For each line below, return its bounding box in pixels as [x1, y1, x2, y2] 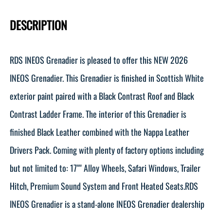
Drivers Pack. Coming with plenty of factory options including [10, 143, 204, 156]
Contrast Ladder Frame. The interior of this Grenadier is [10, 107, 186, 120]
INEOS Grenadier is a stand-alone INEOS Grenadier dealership [10, 197, 204, 210]
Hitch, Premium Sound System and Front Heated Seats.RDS [10, 179, 198, 192]
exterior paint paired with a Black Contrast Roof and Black [10, 89, 194, 102]
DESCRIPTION [10, 16, 67, 34]
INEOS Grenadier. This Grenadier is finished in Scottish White [10, 71, 204, 84]
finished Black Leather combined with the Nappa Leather [10, 125, 189, 138]
